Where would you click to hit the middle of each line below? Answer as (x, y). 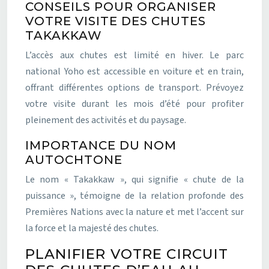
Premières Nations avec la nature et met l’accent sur (134, 212)
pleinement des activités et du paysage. (106, 120)
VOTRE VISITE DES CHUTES (116, 21)
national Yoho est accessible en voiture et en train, (134, 71)
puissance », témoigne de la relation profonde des (134, 195)
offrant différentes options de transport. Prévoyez (134, 87)
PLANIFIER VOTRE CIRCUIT (127, 254)
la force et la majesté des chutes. (92, 228)
